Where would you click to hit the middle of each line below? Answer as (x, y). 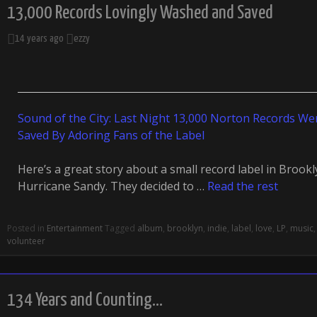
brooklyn (185, 228)
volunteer (26, 241)
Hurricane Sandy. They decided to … (113, 186)
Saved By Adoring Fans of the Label (111, 135)
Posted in (27, 228)
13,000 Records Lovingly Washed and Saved (140, 13)
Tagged (121, 228)
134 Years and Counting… (85, 300)
